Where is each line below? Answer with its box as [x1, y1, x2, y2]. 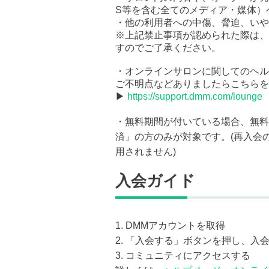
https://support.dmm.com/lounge [127, 91, 262, 101]
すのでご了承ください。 [115, 43, 221, 53]
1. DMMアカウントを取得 [115, 220, 225, 231]
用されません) [115, 147, 176, 157]
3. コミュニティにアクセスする [115, 250, 250, 261]
